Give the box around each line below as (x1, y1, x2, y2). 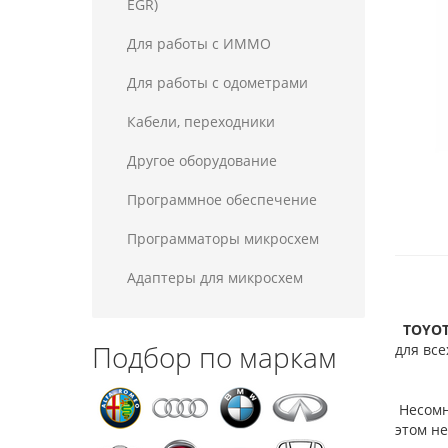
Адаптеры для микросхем (127, 268, 303, 287)
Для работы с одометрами (127, 73, 308, 92)
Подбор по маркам (92, 338, 337, 376)
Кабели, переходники (127, 112, 275, 131)
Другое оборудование (127, 151, 277, 170)
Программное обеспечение (127, 190, 317, 209)
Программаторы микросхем (127, 229, 319, 248)
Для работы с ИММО (127, 34, 271, 53)
